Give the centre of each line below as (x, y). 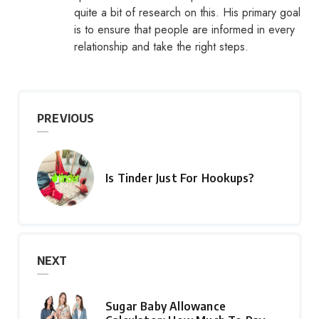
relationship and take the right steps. (161, 47)
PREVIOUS (66, 118)
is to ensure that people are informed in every (184, 30)
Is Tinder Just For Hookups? (180, 178)
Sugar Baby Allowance (166, 306)
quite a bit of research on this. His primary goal (187, 12)
